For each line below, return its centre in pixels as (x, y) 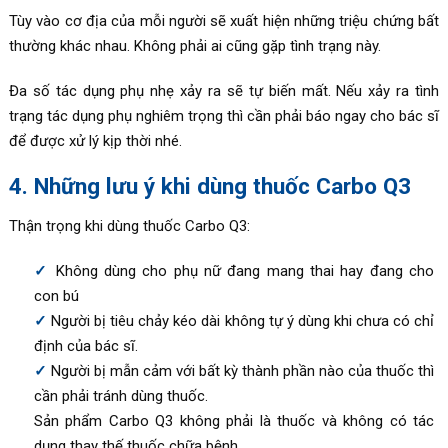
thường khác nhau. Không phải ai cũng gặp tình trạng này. (194, 45)
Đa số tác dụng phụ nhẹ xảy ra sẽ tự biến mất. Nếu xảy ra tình (224, 90)
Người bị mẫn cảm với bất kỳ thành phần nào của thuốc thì (242, 370)
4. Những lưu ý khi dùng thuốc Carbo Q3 (209, 185)
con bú (56, 295)
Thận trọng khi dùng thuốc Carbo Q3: (129, 225)
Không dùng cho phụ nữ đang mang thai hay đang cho (245, 270)
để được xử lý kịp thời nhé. (95, 140)
